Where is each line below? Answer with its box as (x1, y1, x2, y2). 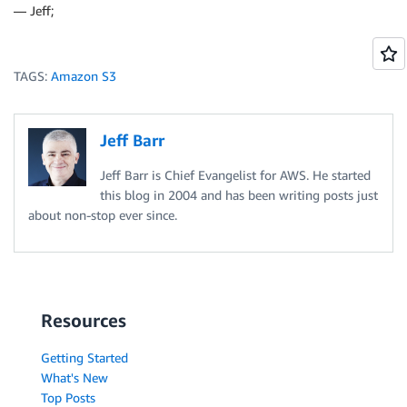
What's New (41, 370, 108, 386)
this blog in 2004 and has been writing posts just (100, 187, 378, 203)
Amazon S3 (51, 68, 116, 84)
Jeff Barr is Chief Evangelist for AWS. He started (100, 167, 371, 184)
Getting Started (41, 350, 128, 366)
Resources (41, 310, 126, 332)
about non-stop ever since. (28, 207, 177, 223)
